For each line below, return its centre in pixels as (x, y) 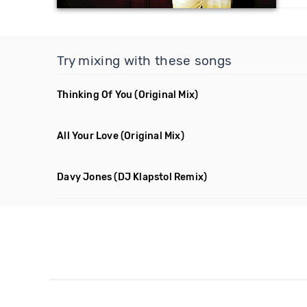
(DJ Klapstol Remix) (161, 177)
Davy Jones (85, 177)
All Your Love (88, 136)
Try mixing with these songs (145, 61)
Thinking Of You (95, 95)
